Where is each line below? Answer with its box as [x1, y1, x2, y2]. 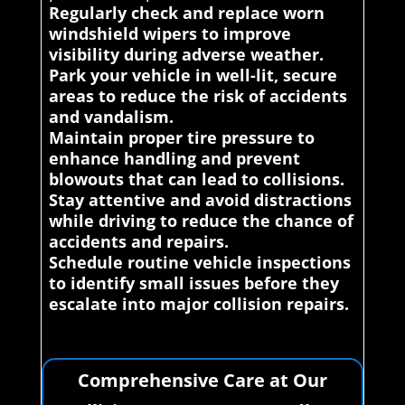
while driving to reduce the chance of [48, 210, 353, 232]
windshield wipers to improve [48, 23, 291, 45]
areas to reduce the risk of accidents [48, 85, 347, 108]
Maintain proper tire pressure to [48, 127, 315, 149]
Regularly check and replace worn [48, 2, 325, 24]
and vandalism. [48, 106, 174, 128]
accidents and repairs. [48, 231, 229, 253]
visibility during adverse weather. [48, 43, 324, 66]
